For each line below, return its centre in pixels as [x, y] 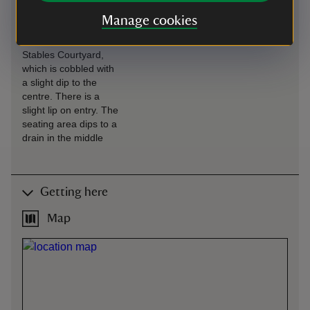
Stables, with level [61, 27]
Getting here [74, 192]
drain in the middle [63, 138]
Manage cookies [149, 21]
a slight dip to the [60, 82]
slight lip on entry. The [70, 110]
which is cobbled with [68, 69]
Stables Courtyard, [63, 55]
